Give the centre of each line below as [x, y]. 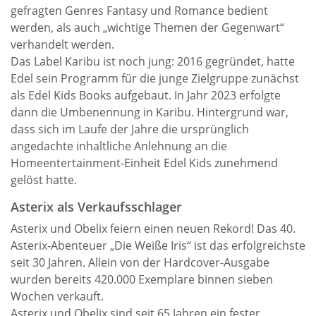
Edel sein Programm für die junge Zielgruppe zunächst [155, 79]
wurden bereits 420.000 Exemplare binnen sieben [142, 280]
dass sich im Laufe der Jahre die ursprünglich [130, 129]
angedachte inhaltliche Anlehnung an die [119, 146]
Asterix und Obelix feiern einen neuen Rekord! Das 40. [153, 229]
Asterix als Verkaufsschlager [96, 207]
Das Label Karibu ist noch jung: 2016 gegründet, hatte [153, 62]
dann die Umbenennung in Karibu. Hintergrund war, [150, 113]
